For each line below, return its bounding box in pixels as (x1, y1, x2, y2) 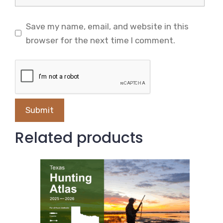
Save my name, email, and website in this (25, 21, 189, 31)
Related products (15, 127, 143, 149)
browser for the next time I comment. (25, 35, 175, 45)
